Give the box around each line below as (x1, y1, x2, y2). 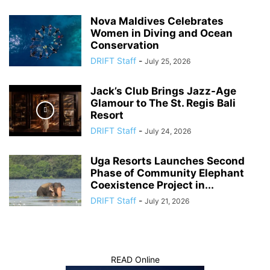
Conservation (90, 39, 159, 51)
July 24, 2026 (145, 126, 191, 136)
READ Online (110, 254, 160, 265)
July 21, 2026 (145, 196, 189, 206)
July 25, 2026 (145, 56, 190, 66)
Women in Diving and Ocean (90, 27, 233, 39)
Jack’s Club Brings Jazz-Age (90, 84, 236, 97)
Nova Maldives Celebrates (90, 14, 224, 27)
